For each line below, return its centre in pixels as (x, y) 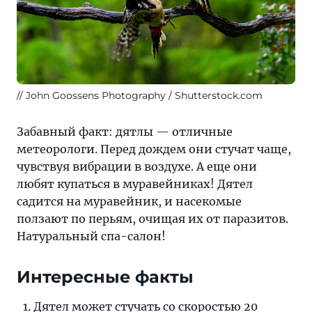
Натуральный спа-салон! (91, 236)
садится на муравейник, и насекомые (129, 201)
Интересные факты (105, 276)
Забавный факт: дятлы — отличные (125, 131)
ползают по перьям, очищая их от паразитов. (153, 218)
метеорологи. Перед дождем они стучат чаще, (154, 149)
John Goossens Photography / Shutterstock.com (144, 95)
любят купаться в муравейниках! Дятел (135, 184)
